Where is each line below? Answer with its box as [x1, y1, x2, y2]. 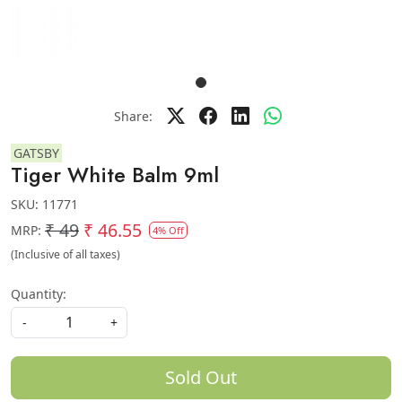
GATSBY [13, 144, 59, 162]
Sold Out [165, 365, 237, 389]
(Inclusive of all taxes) [11, 247, 120, 262]
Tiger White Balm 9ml [11, 160, 219, 190]
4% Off [153, 223, 184, 237]
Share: [113, 107, 153, 125]
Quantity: [11, 285, 66, 302]
